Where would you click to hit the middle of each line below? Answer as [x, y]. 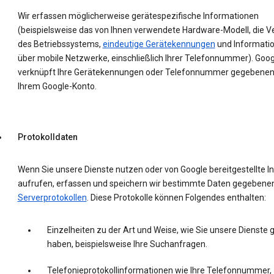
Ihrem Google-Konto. [57, 87]
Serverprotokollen [52, 198]
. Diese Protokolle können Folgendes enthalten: [176, 198]
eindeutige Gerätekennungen [159, 44]
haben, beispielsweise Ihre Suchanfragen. [127, 244]
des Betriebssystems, [60, 44]
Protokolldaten [47, 137]
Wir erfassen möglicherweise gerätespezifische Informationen [138, 16]
